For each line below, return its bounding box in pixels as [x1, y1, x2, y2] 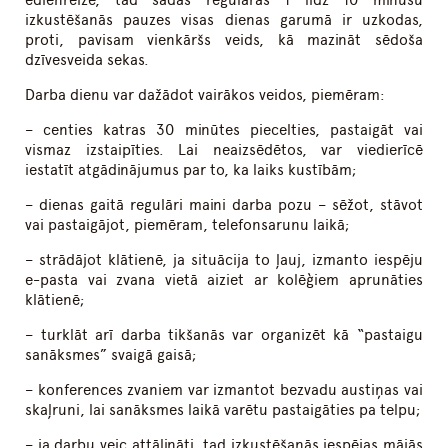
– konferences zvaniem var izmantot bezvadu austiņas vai [25, 381, 423, 400]
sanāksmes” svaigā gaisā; [25, 346, 198, 365]
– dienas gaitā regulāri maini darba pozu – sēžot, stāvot [25, 196, 423, 215]
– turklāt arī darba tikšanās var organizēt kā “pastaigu [25, 326, 423, 345]
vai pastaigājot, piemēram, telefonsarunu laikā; [25, 216, 351, 235]
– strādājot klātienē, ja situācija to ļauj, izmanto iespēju [25, 251, 423, 270]
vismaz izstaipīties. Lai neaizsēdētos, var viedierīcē [25, 141, 423, 160]
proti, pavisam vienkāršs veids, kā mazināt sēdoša [25, 31, 423, 50]
